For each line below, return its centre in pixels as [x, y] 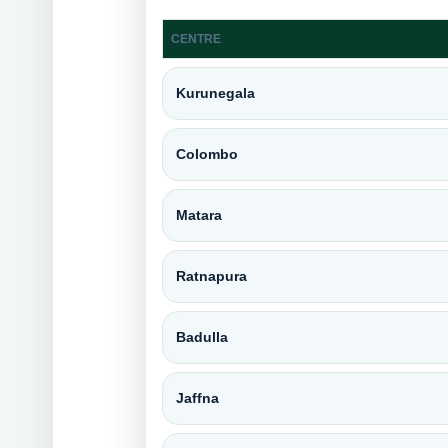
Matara [198, 215]
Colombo [206, 154]
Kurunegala [215, 93]
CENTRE [195, 39]
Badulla [201, 337]
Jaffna [197, 398]
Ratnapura [211, 276]
